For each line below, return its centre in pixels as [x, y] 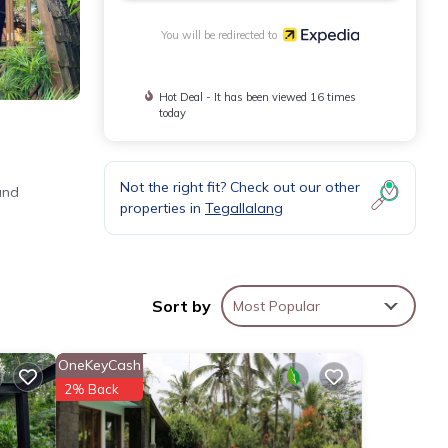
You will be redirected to [221, 34]
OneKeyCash [99, 365]
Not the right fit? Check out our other [240, 186]
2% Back [91, 389]
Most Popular [276, 306]
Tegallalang [244, 207]
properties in [162, 207]
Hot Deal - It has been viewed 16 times [258, 96]
